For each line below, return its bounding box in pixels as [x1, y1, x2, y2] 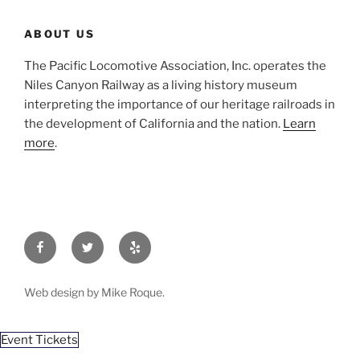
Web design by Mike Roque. [24, 284, 165, 299]
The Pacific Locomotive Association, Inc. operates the [24, 59, 326, 74]
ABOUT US [24, 27, 95, 40]
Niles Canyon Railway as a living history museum [24, 78, 297, 93]
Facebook [33, 232, 93, 248]
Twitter [80, 232, 123, 248]
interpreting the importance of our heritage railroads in [24, 97, 335, 112]
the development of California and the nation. [24, 117, 283, 132]
